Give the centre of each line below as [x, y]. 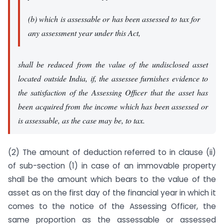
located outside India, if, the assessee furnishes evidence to [113, 78]
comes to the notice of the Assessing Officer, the [112, 206]
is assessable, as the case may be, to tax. [81, 120]
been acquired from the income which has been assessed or [113, 106]
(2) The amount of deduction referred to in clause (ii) [112, 152]
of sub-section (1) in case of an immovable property [112, 165]
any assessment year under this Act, [84, 32]
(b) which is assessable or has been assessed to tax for [114, 18]
